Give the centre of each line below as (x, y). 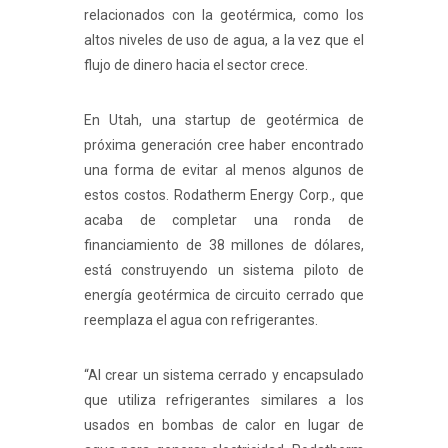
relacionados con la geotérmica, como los (224, 14)
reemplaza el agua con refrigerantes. (201, 319)
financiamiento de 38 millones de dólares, (224, 244)
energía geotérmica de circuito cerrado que (224, 294)
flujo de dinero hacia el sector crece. (196, 64)
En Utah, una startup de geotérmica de (224, 119)
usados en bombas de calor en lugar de (224, 424)
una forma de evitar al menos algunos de (224, 169)
